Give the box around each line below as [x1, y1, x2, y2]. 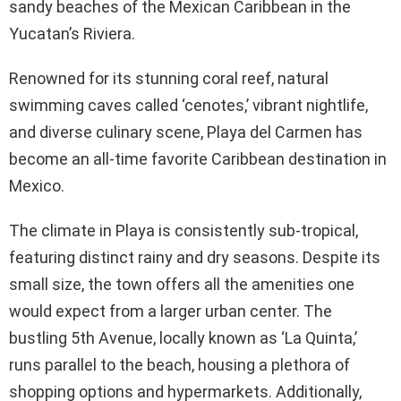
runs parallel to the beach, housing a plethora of [9, 354, 350, 374]
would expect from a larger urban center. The [9, 301, 332, 320]
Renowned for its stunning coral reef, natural [9, 68, 328, 88]
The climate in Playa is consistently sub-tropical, [9, 220, 358, 240]
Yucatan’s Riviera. [9, 23, 139, 43]
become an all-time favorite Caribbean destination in [9, 149, 387, 168]
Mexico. [9, 175, 64, 195]
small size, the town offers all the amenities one [9, 274, 354, 294]
